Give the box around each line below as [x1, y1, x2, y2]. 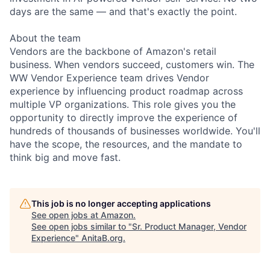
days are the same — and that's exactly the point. [10, 5, 237, 17]
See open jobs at [31, 209, 101, 220]
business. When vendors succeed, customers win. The [10, 58, 254, 71]
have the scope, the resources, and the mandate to [10, 137, 242, 150]
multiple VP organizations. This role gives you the [10, 98, 236, 110]
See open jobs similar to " [31, 221, 132, 231]
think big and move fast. [10, 151, 121, 163]
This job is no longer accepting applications [31, 198, 211, 209]
